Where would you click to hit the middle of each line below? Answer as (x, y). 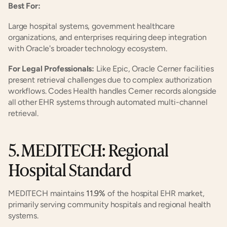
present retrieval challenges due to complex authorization (110, 80)
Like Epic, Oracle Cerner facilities (154, 69)
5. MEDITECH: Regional (88, 149)
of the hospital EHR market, (155, 193)
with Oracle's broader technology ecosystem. (88, 48)
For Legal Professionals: (51, 69)
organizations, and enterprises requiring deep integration (107, 37)
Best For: (24, 6)
